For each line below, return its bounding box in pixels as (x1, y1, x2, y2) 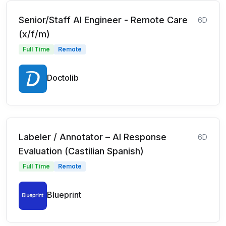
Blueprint (47, 189, 81, 200)
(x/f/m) (19, 28, 50, 39)
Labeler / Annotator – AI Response (19, 131, 166, 142)
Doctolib (47, 72, 79, 83)
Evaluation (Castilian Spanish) (19, 145, 144, 156)
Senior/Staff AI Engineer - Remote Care (19, 14, 188, 25)
